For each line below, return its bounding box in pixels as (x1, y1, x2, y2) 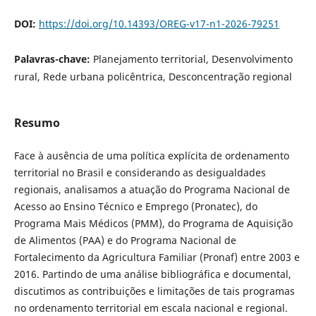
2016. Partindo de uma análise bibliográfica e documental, (13, 267, 291, 281)
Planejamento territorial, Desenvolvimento (92, 51, 293, 66)
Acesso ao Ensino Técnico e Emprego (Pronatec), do (13, 200, 257, 213)
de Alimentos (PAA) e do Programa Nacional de (13, 233, 236, 247)
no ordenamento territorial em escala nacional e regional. (13, 301, 288, 315)
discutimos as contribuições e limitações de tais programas (13, 284, 295, 298)
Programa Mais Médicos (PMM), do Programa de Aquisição (13, 217, 293, 230)
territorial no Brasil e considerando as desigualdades (13, 166, 266, 179)
